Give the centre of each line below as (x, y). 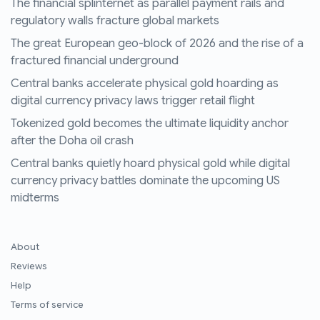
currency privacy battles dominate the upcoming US (145, 181)
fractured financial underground (95, 61)
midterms (35, 198)
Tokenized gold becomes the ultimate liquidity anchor (150, 124)
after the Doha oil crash (72, 141)
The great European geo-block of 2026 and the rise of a (157, 44)
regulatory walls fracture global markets (115, 21)
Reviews (29, 267)
